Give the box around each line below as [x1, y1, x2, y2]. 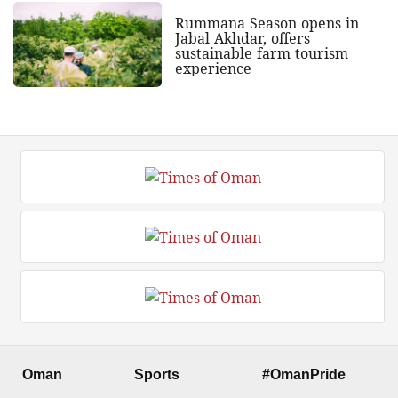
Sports [134, 367, 179, 383]
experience [174, 59, 251, 79]
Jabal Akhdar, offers [174, 28, 310, 49]
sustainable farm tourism [174, 44, 348, 64]
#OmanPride [262, 367, 346, 383]
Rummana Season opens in [174, 13, 359, 34]
